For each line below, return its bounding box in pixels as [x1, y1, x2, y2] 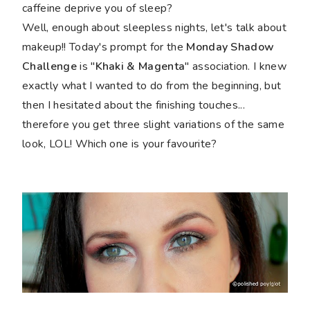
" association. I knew [185, 59, 287, 75]
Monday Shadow [186, 39, 275, 55]
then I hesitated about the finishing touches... [22, 98, 246, 113]
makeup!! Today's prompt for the [22, 39, 187, 55]
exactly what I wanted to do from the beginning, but [22, 78, 282, 94]
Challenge [22, 59, 77, 75]
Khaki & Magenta [95, 59, 185, 75]
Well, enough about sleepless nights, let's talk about [22, 20, 286, 36]
